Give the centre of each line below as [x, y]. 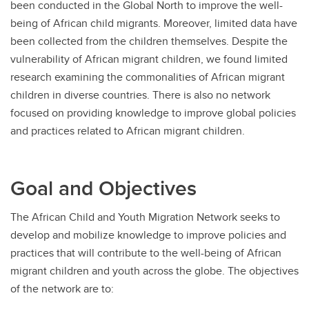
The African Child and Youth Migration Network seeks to [145, 217]
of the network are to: [62, 289]
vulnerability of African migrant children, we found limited [149, 59]
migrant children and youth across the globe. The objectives [154, 271]
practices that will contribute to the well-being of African [146, 253]
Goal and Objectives [103, 188]
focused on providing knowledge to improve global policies [153, 113]
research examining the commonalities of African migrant [148, 77]
